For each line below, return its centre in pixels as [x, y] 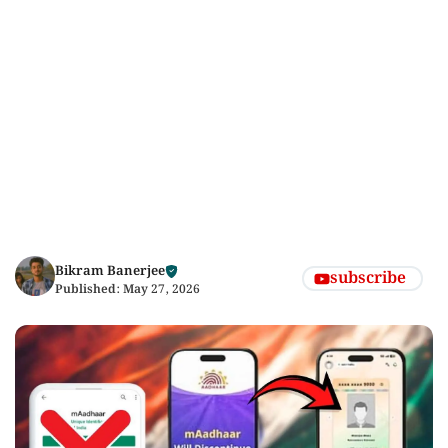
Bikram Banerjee [110, 271]
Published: [89, 289]
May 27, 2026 [161, 289]
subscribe [368, 278]
